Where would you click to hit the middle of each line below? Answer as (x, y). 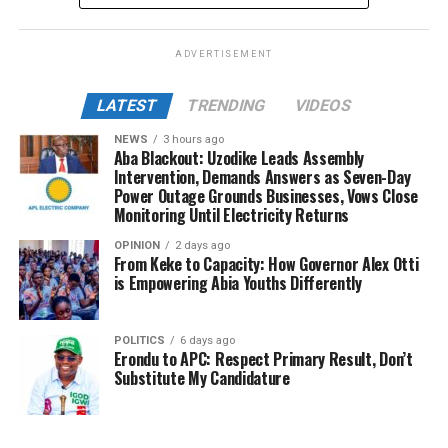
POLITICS (139, 340)
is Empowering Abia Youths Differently (237, 282)
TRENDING (226, 105)
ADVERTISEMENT (224, 53)
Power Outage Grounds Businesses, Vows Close (265, 195)
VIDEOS (323, 105)
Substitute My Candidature (201, 377)
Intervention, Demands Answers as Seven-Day (262, 176)
